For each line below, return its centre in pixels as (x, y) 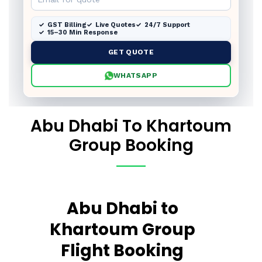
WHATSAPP (135, 75)
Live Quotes (116, 25)
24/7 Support (167, 25)
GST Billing (67, 25)
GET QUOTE (131, 52)
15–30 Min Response (82, 32)
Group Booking (131, 145)
